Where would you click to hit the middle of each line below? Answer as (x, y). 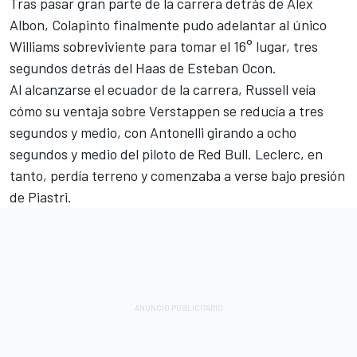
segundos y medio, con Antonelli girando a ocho (153, 132)
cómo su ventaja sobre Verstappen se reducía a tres (167, 110)
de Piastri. (41, 196)
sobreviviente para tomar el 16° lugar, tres (189, 46)
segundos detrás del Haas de (98, 67)
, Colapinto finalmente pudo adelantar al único (186, 24)
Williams (35, 46)
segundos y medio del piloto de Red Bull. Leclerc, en (166, 153)
